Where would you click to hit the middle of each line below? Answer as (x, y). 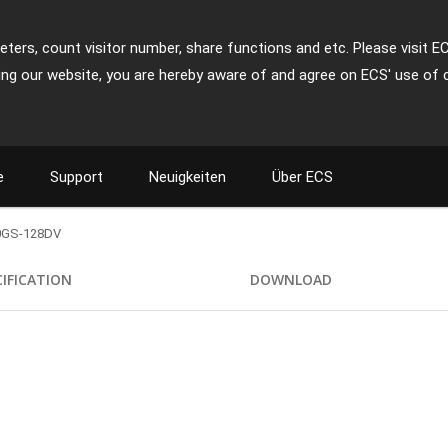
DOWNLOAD (291, 279)
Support (76, 177)
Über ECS (302, 177)
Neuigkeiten (187, 177)
